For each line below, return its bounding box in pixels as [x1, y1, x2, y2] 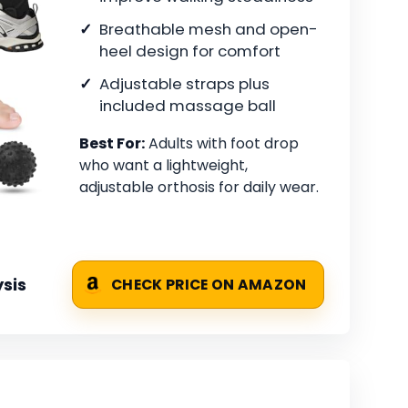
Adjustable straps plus [99, 72, 270, 95]
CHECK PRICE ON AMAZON [111, 275, 307, 295]
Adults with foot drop [145, 132, 299, 154]
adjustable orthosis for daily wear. [79, 176, 319, 198]
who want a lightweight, [79, 154, 248, 176]
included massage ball [99, 94, 276, 117]
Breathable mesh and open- [99, 17, 318, 40]
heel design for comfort [99, 39, 280, 62]
